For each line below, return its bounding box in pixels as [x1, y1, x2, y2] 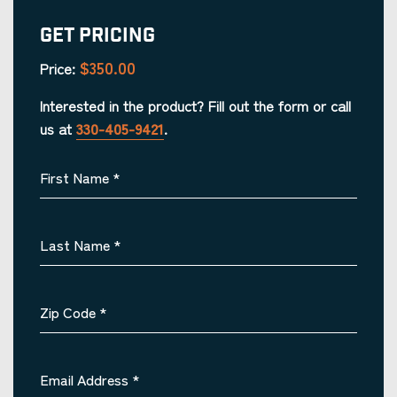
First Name [40, 167, 109, 188]
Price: [40, 58, 75, 79]
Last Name [40, 234, 110, 255]
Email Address [40, 369, 128, 390]
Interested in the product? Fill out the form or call [40, 95, 351, 116]
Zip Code [40, 301, 96, 323]
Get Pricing [40, 23, 155, 49]
